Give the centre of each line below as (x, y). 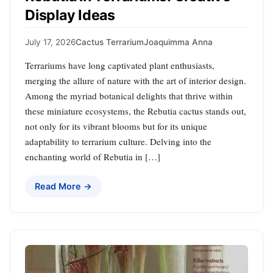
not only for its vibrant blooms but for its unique (116, 126)
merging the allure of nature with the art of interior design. (136, 81)
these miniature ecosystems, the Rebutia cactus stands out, (136, 111)
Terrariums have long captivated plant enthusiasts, (120, 66)
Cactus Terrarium (110, 42)
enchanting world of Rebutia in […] (93, 157)
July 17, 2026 (50, 42)
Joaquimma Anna (178, 42)
